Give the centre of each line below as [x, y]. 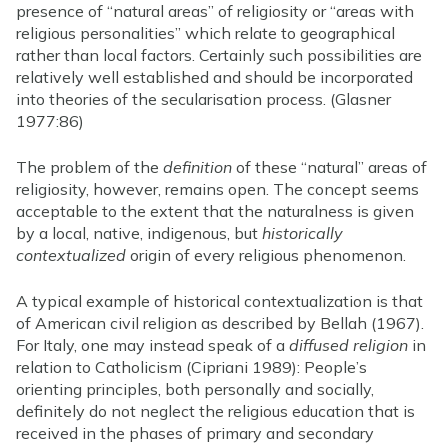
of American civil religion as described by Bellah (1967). [220, 322]
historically [302, 232]
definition [197, 166]
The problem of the [89, 166]
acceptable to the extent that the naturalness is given [215, 210]
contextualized [71, 254]
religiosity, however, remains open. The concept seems [217, 188]
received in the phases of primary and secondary [195, 432]
